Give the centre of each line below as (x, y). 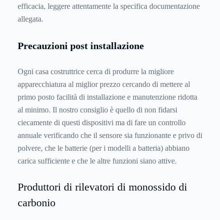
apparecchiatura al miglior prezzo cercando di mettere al (104, 84)
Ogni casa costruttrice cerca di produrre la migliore (96, 72)
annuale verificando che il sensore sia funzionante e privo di (110, 136)
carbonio (37, 203)
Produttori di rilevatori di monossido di (102, 187)
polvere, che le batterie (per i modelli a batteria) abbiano (104, 148)
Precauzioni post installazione (81, 45)
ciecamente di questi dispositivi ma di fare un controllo (102, 123)
